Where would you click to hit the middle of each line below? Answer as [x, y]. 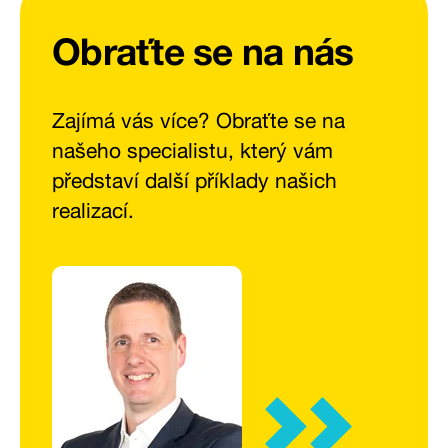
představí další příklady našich [194, 180]
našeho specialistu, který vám [192, 150]
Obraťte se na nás [203, 51]
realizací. [93, 210]
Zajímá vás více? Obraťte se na [198, 120]
